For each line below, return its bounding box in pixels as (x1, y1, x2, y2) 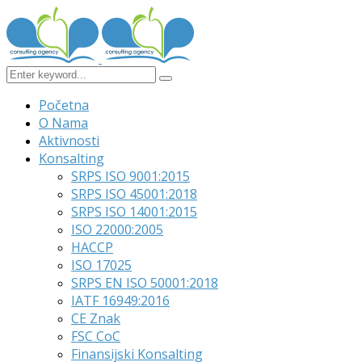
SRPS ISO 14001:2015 (71, 203, 197, 221)
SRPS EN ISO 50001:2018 (71, 274, 218, 292)
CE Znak (71, 309, 120, 327)
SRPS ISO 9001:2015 (71, 167, 190, 185)
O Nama (39, 114, 88, 132)
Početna (39, 96, 89, 114)
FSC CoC (71, 327, 120, 345)
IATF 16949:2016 (71, 292, 170, 309)
